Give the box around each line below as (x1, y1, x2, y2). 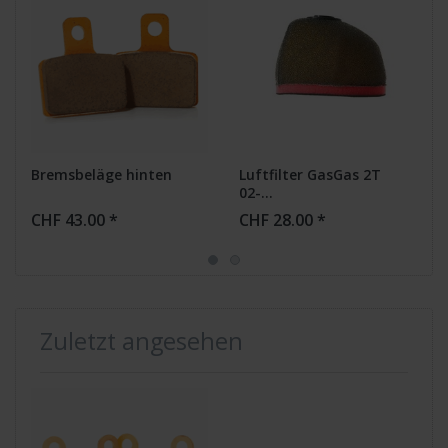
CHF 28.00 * (239, 208, 326, 231)
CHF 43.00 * (31, 208, 118, 231)
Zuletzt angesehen (40, 324, 243, 357)
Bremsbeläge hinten (31, 164, 172, 184)
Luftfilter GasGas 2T (239, 164, 381, 184)
